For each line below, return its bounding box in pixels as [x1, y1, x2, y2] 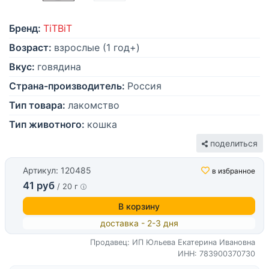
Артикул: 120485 [23, 165, 91, 176]
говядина [37, 61, 81, 73]
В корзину [118, 201, 160, 211]
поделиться [208, 138, 258, 149]
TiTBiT [43, 22, 72, 35]
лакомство [68, 99, 119, 112]
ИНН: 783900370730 [178, 249, 255, 259]
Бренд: [9, 22, 41, 35]
